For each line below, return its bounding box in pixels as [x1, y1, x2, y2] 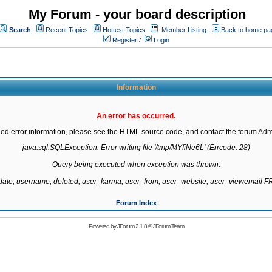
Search [9, 26, 31, 33]
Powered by [88, 223, 117, 229]
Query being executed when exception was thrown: [52, 160, 220, 169]
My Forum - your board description [29, 7, 246, 22]
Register [110, 36, 137, 44]
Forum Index [115, 199, 157, 206]
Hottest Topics [103, 26, 145, 33]
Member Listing [161, 26, 206, 33]
